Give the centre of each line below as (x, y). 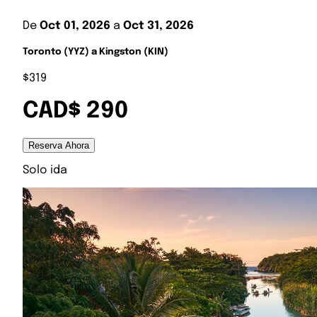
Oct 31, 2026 (158, 25)
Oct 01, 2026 (75, 25)
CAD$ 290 (75, 111)
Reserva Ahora (59, 145)
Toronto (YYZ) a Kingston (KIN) (96, 52)
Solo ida (45, 170)
